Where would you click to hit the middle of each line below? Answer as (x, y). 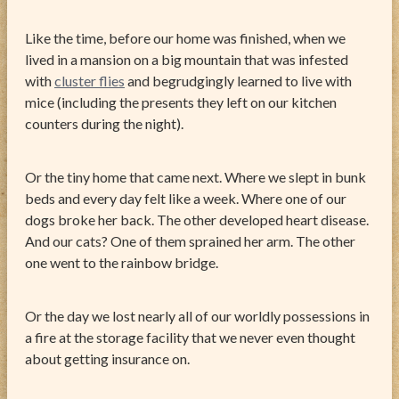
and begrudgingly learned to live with (238, 80)
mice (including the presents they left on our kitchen (181, 102)
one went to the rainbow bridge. (122, 262)
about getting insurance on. (107, 358)
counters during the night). (104, 123)
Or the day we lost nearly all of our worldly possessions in (197, 315)
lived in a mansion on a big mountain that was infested (187, 59)
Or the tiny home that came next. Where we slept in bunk (195, 176)
